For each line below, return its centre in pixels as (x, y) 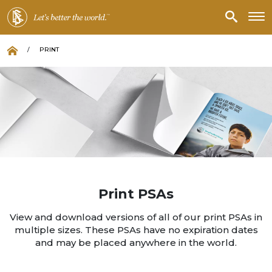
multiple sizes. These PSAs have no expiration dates (136, 230)
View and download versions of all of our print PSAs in (136, 217)
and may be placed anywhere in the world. (136, 243)
